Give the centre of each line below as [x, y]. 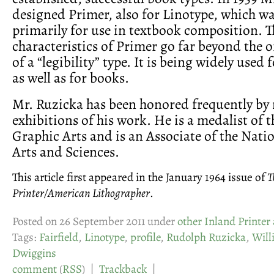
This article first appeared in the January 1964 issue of [140, 177]
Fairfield [59, 238]
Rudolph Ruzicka [206, 238]
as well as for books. [71, 77]
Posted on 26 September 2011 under [95, 222]
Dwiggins [34, 254]
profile [145, 238]
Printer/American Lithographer [81, 193]
